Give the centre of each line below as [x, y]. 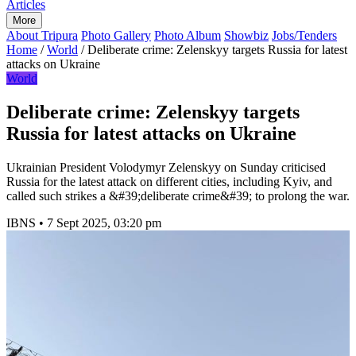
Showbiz [246, 35]
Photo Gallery [116, 35]
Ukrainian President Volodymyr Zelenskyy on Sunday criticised [166, 167]
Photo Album [188, 35]
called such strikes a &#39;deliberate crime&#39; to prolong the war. [178, 195]
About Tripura [42, 35]
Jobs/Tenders [304, 35]
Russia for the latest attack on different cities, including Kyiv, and [169, 181]
